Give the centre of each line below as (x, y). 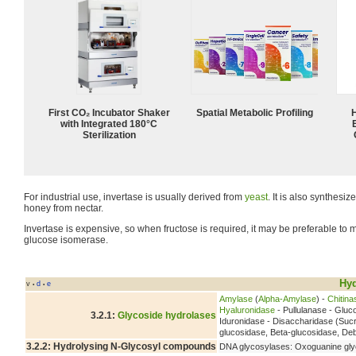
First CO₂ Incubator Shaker (109, 112)
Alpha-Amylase (287, 298)
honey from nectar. (64, 208)
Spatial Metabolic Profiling (254, 112)
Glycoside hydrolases (167, 315)
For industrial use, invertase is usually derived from (134, 197)
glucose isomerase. (66, 240)
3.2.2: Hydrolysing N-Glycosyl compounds (121, 346)
